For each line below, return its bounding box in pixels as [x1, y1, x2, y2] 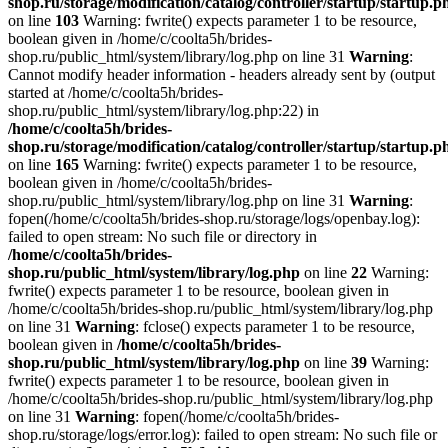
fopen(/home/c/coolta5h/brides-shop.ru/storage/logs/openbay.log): [8, 210, 420, 227]
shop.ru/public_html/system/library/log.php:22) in [8, 102, 319, 119]
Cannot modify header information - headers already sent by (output [8, 66, 435, 83]
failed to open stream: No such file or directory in [8, 228, 317, 245]
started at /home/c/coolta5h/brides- [8, 84, 223, 101]
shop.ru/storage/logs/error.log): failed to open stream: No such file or [8, 426, 437, 443]
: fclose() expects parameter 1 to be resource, [135, 318, 415, 335]
